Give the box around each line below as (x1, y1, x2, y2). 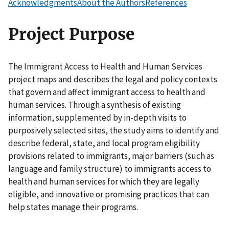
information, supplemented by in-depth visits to (8, 111, 187, 123)
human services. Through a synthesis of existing (8, 99, 181, 110)
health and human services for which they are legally (8, 175, 199, 187)
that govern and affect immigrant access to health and (8, 86, 205, 98)
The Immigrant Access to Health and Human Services (8, 60, 202, 72)
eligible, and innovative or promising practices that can (8, 188, 209, 200)
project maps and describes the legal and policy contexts (8, 73, 217, 85)
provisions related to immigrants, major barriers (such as (8, 150, 214, 162)
